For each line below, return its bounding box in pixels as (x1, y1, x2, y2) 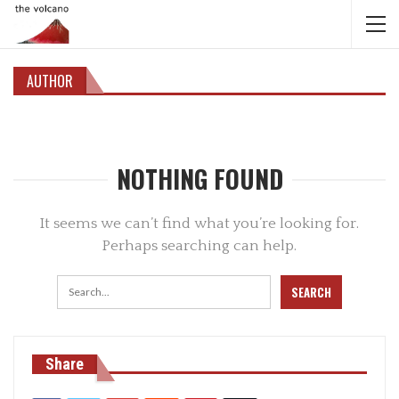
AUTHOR (27, 70, 73, 92)
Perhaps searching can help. (102, 237, 297, 254)
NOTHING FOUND (116, 159, 283, 197)
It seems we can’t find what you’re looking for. (40, 215, 359, 232)
